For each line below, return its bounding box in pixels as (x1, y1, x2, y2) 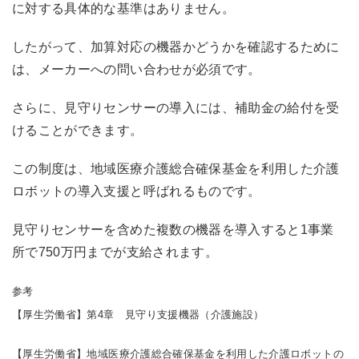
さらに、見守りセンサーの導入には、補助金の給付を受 (12, 101, 340, 115)
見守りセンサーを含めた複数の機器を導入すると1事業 (12, 223, 334, 237)
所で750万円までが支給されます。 (12, 245, 218, 260)
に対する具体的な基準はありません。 (12, 2, 235, 16)
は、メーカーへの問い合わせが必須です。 (12, 63, 261, 77)
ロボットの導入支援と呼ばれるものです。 (12, 184, 261, 199)
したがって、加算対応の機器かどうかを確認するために (12, 40, 340, 54)
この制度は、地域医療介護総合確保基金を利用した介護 (12, 162, 340, 176)
